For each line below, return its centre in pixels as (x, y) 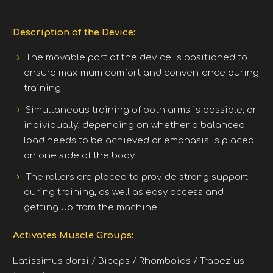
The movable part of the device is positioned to (136, 58)
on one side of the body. (80, 155)
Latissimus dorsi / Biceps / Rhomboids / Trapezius (129, 261)
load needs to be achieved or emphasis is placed (139, 140)
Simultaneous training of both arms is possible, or (141, 110)
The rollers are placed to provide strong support (137, 177)
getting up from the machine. (91, 207)
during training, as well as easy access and (124, 192)
